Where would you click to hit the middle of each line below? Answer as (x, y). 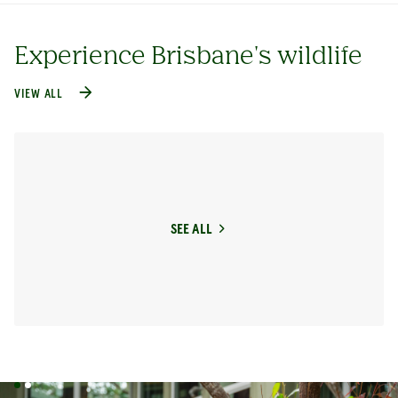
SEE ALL (191, 230)
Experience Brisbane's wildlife (188, 54)
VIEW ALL (39, 95)
